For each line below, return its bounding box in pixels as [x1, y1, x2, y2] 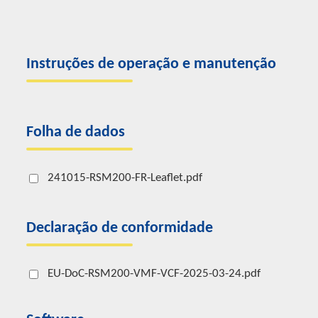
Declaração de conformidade [26, 220, 213, 236]
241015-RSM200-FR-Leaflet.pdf [48, 172, 202, 184]
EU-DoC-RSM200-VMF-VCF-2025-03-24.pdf [48, 268, 261, 280]
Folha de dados [26, 124, 125, 141]
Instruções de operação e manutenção [26, 56, 276, 72]
